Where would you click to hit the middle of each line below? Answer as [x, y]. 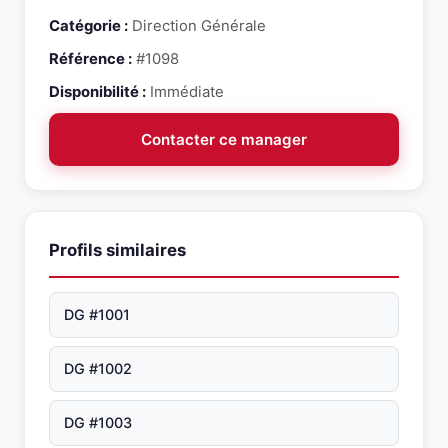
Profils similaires [117, 250]
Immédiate [185, 92]
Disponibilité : [97, 92]
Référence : [90, 59]
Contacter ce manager [224, 139]
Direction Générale [197, 26]
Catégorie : [88, 26]
